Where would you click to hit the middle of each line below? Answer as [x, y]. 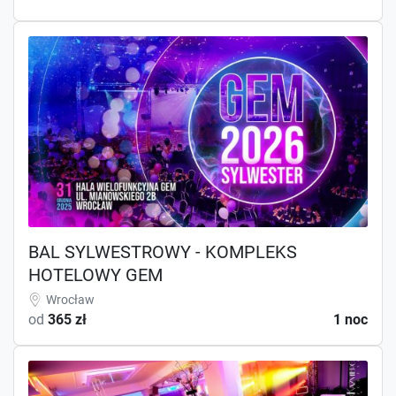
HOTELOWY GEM [95, 274]
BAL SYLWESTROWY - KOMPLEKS [163, 251]
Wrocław [70, 299]
